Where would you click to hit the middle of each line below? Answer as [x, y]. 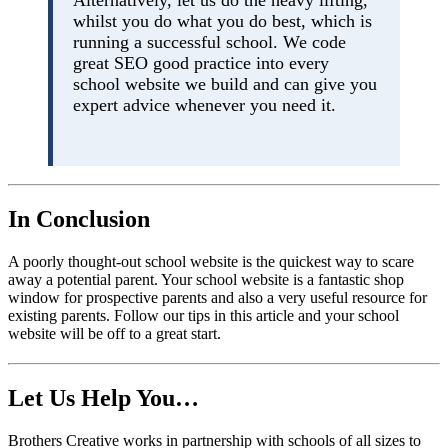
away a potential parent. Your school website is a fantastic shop [206, 279]
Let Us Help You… [103, 397]
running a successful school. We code [209, 41]
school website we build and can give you [225, 83]
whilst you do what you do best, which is [222, 20]
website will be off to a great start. [114, 333]
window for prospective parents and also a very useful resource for [217, 297]
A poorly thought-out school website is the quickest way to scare [211, 261]
